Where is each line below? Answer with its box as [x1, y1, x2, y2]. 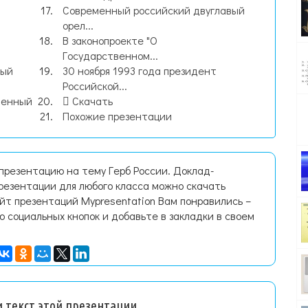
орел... [63, 18, 94, 32]
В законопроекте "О [63, 33, 158, 47]
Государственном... [63, 48, 159, 63]
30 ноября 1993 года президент [63, 63, 217, 78]
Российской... [63, 78, 128, 93]
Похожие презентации [63, 109, 173, 123]
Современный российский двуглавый [63, 3, 245, 17]
